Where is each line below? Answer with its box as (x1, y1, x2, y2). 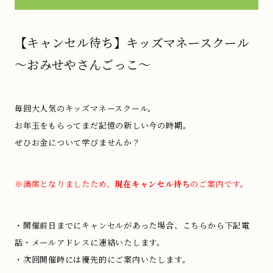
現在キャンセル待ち (115, 178, 191, 190)
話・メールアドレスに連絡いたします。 (15, 236, 166, 248)
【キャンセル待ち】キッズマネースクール (15, 34, 250, 51)
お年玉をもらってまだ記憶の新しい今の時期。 (15, 119, 191, 131)
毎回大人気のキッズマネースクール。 (15, 102, 157, 114)
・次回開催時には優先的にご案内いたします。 (15, 253, 191, 265)
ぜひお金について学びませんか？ (15, 136, 141, 148)
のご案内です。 (190, 178, 249, 190)
